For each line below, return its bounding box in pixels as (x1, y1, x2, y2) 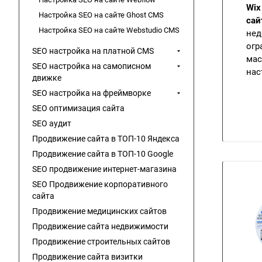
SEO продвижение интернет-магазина (32, 164, 177, 174)
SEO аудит (32, 119, 71, 128)
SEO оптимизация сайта (32, 104, 125, 113)
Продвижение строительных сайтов (32, 237, 170, 246)
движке (32, 73, 61, 82)
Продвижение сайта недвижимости (32, 222, 168, 231)
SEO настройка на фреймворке (32, 88, 151, 98)
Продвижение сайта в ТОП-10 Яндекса (32, 134, 180, 143)
